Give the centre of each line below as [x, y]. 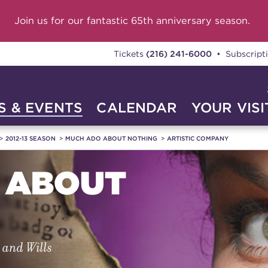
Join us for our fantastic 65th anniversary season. [132, 21]
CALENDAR [137, 107]
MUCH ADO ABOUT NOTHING [112, 138]
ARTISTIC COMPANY [198, 138]
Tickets [130, 54]
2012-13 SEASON [31, 138]
